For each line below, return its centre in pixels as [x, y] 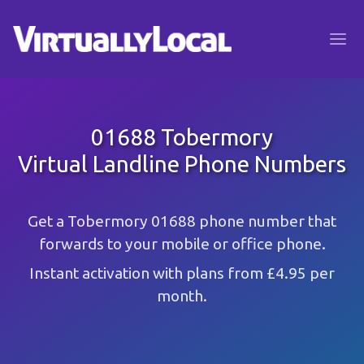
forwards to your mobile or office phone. [182, 244]
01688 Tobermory [182, 137]
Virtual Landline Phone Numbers [182, 164]
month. [182, 296]
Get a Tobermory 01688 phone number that [182, 221]
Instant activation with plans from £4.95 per [182, 273]
